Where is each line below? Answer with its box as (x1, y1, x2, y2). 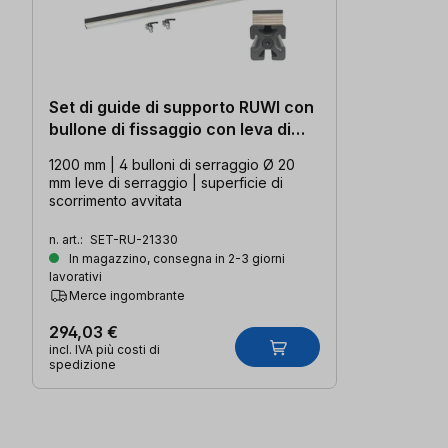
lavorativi (49, 268, 102, 284)
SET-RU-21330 (90, 231, 178, 247)
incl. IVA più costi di (49, 341, 160, 357)
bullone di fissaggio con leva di (49, 118, 291, 139)
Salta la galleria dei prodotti (31, 389, 236, 410)
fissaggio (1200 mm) (49, 140, 209, 161)
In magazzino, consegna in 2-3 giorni (66, 250, 285, 266)
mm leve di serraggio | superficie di (49, 173, 283, 191)
